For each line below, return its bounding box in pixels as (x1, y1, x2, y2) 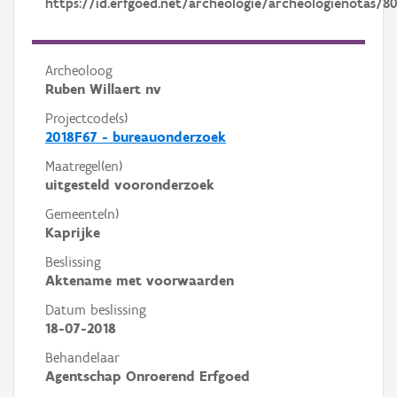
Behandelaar (45, 349, 120, 366)
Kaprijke (45, 224, 100, 241)
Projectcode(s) (45, 110, 128, 127)
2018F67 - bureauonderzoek (45, 128, 226, 145)
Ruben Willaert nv (45, 81, 161, 97)
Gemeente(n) (45, 206, 119, 222)
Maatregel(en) (45, 158, 122, 175)
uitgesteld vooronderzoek (45, 176, 214, 193)
